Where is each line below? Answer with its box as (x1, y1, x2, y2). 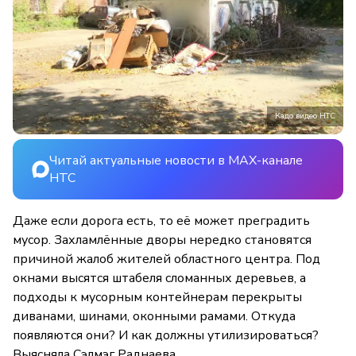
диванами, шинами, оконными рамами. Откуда (13, 307, 296, 325)
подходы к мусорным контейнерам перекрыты (13, 288, 302, 306)
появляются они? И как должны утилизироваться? (13, 326, 319, 344)
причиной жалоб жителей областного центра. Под (13, 250, 320, 268)
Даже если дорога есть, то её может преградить (13, 211, 310, 230)
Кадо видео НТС (275, 110, 335, 122)
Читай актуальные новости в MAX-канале (49, 151, 303, 169)
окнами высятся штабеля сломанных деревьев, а (13, 269, 306, 287)
